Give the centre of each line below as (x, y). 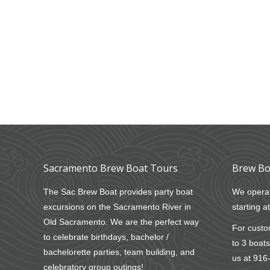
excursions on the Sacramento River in (117, 207)
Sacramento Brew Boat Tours (111, 168)
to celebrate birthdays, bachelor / (106, 237)
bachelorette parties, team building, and (119, 252)
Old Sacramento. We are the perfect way (121, 222)
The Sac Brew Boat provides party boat (118, 192)
